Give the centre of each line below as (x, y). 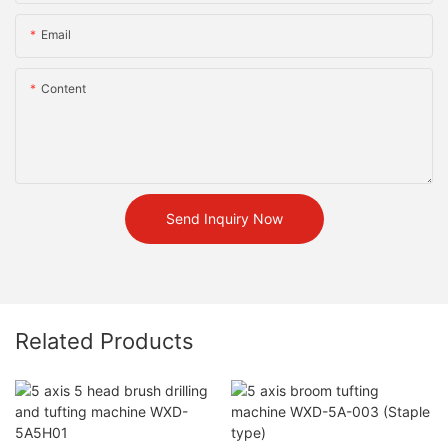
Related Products (104, 341)
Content (63, 89)
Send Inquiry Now (224, 219)
